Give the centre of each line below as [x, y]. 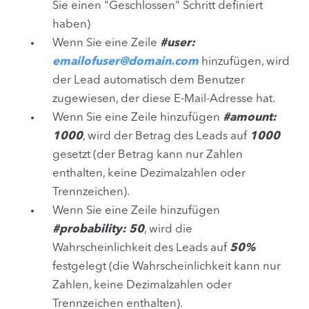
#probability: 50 [98, 229]
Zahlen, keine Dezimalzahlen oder [142, 285]
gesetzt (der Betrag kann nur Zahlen [148, 154]
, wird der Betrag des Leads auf [166, 136]
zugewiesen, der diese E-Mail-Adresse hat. [164, 99]
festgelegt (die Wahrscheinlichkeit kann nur [167, 266]
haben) [71, 24]
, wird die [168, 229]
